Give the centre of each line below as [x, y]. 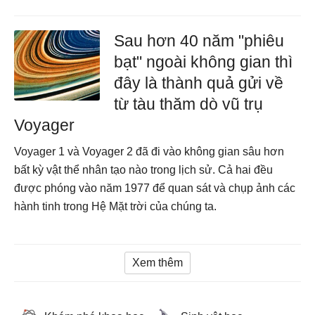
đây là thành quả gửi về [199, 83]
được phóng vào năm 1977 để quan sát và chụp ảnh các [155, 188]
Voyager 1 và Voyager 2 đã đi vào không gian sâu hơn [149, 152]
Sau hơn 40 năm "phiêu [199, 41]
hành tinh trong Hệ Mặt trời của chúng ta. [115, 206]
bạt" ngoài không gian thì [204, 62]
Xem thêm [157, 263]
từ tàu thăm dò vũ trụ [189, 104]
